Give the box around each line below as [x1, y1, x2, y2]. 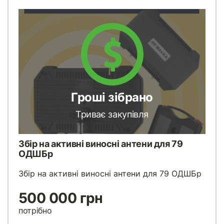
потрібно [18, 205, 52, 215]
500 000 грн [18, 189, 103, 206]
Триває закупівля [75, 109, 149, 120]
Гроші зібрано [71, 90, 153, 105]
